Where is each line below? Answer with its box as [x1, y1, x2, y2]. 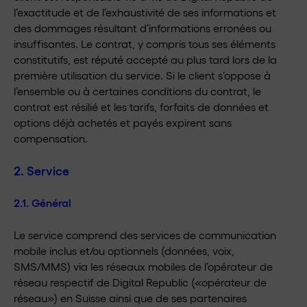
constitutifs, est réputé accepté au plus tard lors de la [14, 53, 277, 66]
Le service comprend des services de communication [14, 228, 276, 241]
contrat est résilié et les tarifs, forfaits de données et [14, 100, 269, 113]
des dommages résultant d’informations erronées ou [14, 21, 271, 34]
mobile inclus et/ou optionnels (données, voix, [14, 244, 234, 257]
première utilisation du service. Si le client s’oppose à [14, 69, 271, 82]
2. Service [14, 162, 69, 177]
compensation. [14, 132, 88, 145]
